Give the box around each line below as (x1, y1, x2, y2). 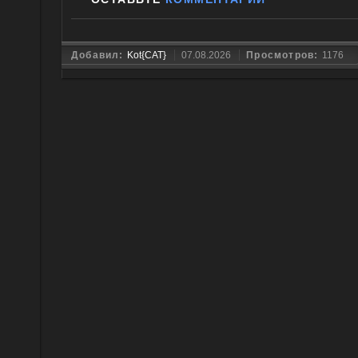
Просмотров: (246, 50, 322, 61)
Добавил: (71, 50, 127, 61)
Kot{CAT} (126, 50, 166, 61)
